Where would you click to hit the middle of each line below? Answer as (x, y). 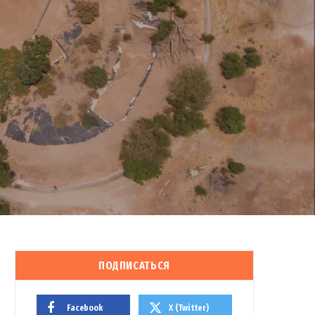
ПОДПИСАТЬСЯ (134, 265)
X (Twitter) (189, 308)
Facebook (85, 308)
